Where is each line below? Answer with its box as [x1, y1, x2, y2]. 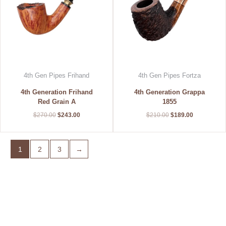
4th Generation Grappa [134, 88, 205, 96]
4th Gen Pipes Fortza [138, 72, 201, 80]
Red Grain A [37, 98, 76, 106]
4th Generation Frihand [20, 88, 93, 96]
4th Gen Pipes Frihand [24, 72, 89, 80]
